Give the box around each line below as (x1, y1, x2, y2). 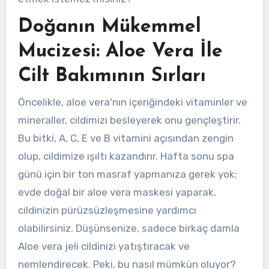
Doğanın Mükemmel (17, 17, 201, 37)
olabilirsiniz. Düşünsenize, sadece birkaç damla (17, 222, 240, 234)
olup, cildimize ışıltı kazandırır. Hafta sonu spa (17, 150, 234, 162)
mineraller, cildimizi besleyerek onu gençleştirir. (17, 113, 241, 126)
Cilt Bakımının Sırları (17, 67, 206, 86)
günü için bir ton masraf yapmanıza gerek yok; (17, 168, 237, 180)
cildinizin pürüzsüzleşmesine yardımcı (17, 204, 196, 216)
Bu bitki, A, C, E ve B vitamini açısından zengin (17, 131, 234, 144)
